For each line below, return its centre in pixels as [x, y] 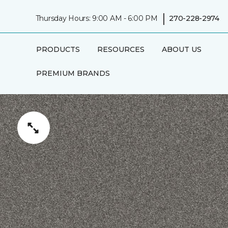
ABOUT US [181, 49]
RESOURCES [121, 49]
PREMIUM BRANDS [73, 73]
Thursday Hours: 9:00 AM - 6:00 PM [96, 18]
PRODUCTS [58, 49]
